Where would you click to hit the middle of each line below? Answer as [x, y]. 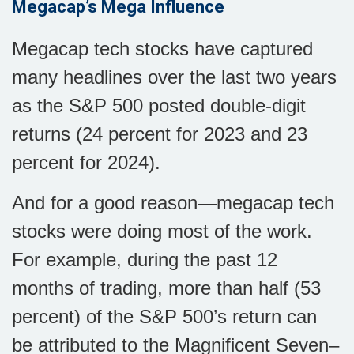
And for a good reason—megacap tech [173, 203]
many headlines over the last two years [174, 77]
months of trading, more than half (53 [166, 288]
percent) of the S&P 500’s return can [164, 316]
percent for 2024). [86, 162]
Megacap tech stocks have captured [162, 49]
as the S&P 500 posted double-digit [159, 105]
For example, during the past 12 [145, 260]
